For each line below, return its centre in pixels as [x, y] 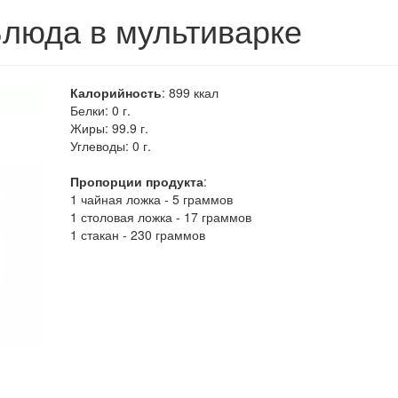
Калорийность [116, 92]
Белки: [91, 110]
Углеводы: [101, 146]
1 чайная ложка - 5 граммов [151, 199]
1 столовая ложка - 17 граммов [161, 217]
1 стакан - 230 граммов [138, 235]
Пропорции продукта [137, 181]
